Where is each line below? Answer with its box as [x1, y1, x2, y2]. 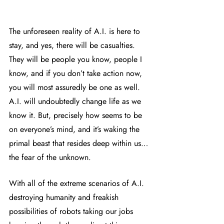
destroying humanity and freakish [9, 191, 121, 203]
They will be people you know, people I [9, 53, 144, 65]
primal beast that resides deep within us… [9, 137, 148, 149]
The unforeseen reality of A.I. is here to [9, 25, 142, 37]
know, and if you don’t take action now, [9, 67, 144, 79]
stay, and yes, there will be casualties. [9, 39, 135, 51]
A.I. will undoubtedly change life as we [9, 95, 143, 107]
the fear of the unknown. [9, 151, 93, 163]
